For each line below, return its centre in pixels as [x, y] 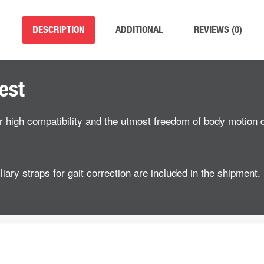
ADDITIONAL [139, 29]
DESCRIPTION [58, 29]
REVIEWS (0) [218, 29]
